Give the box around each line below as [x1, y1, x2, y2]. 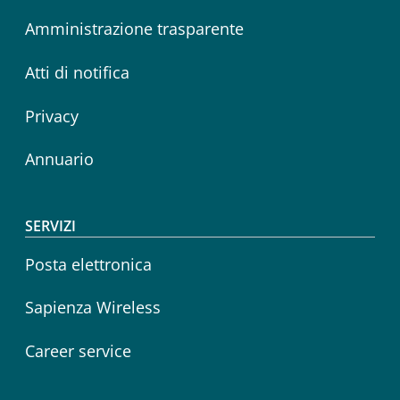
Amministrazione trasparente [25, 18, 244, 40]
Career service [25, 339, 131, 362]
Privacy [25, 104, 79, 127]
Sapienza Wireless [25, 296, 161, 319]
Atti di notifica [25, 61, 129, 83]
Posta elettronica [25, 253, 152, 275]
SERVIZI [25, 215, 76, 236]
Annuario [25, 148, 94, 171]
